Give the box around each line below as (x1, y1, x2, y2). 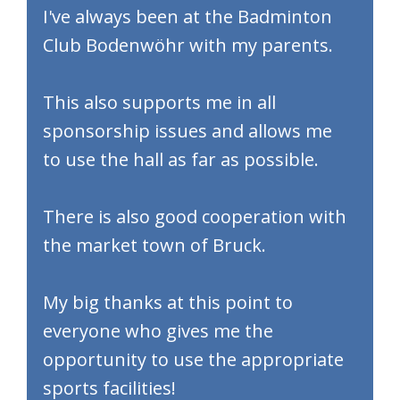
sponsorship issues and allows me (43, 119, 332, 143)
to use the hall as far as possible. (43, 147, 323, 171)
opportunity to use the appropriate (43, 347, 344, 371)
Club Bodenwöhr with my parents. (43, 33, 333, 57)
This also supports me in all (43, 90, 276, 114)
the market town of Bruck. (43, 233, 271, 257)
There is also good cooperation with (43, 204, 346, 229)
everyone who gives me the (43, 319, 273, 343)
